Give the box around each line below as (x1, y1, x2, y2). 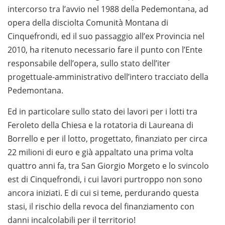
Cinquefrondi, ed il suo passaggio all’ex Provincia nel (8, 31, 204, 42)
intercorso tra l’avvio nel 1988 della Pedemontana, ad (8, 4, 208, 15)
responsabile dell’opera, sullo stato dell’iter (8, 58, 170, 69)
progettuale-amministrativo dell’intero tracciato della (8, 71, 208, 83)
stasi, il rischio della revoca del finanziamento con (8, 201, 194, 212)
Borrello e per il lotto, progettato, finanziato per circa (8, 133, 207, 145)
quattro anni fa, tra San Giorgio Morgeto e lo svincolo (8, 160, 209, 172)
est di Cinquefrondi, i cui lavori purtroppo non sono (8, 174, 202, 185)
